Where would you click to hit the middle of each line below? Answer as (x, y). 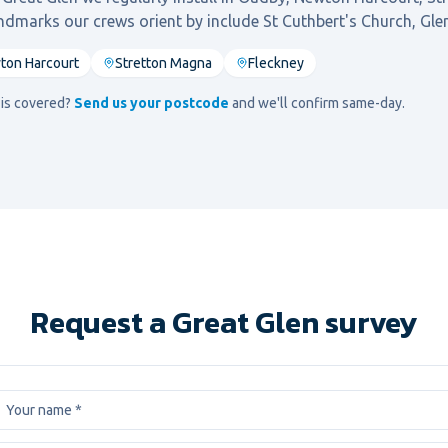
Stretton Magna (163, 63)
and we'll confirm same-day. (317, 103)
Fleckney (276, 63)
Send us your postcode (151, 103)
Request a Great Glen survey (224, 322)
